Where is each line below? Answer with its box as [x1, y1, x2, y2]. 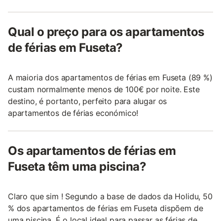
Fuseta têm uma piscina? [8, 159, 147, 174]
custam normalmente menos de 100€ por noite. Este [8, 84, 200, 94]
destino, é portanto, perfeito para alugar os [8, 96, 167, 106]
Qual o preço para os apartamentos [8, 25, 204, 39]
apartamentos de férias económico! [8, 108, 139, 118]
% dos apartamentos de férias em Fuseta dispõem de [8, 203, 203, 213]
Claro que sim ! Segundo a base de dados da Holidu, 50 [8, 191, 213, 201]
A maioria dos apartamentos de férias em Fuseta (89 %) [8, 73, 213, 82]
